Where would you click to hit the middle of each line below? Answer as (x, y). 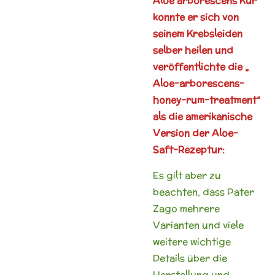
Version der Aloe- (196, 133)
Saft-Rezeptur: (189, 149)
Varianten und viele (198, 225)
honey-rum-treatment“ (207, 99)
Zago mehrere (186, 208)
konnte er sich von (196, 17)
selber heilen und (193, 50)
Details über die (190, 258)
